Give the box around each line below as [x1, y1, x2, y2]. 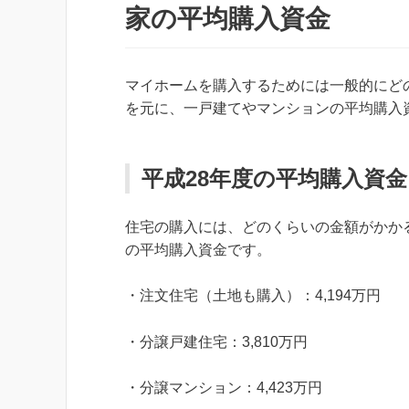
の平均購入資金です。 [125, 241, 271, 257]
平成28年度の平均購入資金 [142, 165, 407, 191]
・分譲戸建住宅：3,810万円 [125, 333, 308, 350]
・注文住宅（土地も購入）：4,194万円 [125, 288, 381, 304]
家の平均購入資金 [125, 4, 330, 33]
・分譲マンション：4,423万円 [125, 380, 322, 396]
